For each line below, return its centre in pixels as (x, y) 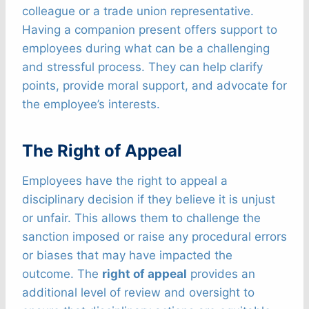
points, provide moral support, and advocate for (154, 86)
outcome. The (62, 274)
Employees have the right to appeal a (125, 181)
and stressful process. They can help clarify (142, 67)
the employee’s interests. (91, 104)
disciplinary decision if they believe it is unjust (149, 200)
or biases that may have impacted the (127, 256)
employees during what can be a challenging (146, 49)
